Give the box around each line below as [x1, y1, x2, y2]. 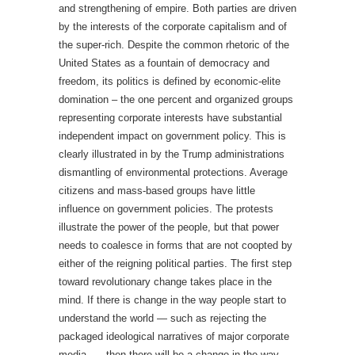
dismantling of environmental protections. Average [59, 166, 288, 179]
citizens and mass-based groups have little [59, 185, 255, 197]
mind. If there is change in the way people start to [59, 294, 286, 307]
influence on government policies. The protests [59, 203, 273, 216]
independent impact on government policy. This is [59, 130, 286, 143]
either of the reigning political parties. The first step [59, 258, 292, 270]
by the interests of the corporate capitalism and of [59, 21, 287, 33]
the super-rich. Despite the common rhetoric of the [59, 39, 289, 52]
